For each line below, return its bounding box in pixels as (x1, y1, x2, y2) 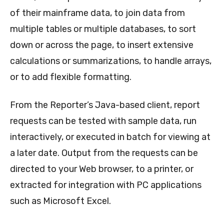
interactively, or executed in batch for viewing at (10, 131, 210, 142)
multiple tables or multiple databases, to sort (10, 23, 196, 34)
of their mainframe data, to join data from (10, 7, 185, 18)
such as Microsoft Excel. (10, 195, 111, 206)
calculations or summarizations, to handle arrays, (10, 55, 211, 66)
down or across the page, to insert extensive (10, 39, 193, 50)
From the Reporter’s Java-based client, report (10, 99, 200, 110)
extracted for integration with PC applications (10, 179, 201, 190)
